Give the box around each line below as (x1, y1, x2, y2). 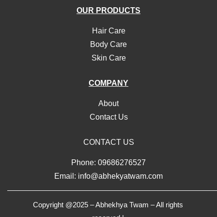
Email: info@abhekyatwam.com (54, 172, 163, 181)
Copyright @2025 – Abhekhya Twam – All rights (33, 201, 183, 209)
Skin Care (91, 54, 126, 62)
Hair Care (92, 27, 125, 35)
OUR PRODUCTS (77, 6, 140, 15)
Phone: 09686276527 (71, 158, 146, 167)
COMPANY (89, 79, 128, 88)
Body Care (90, 40, 127, 49)
